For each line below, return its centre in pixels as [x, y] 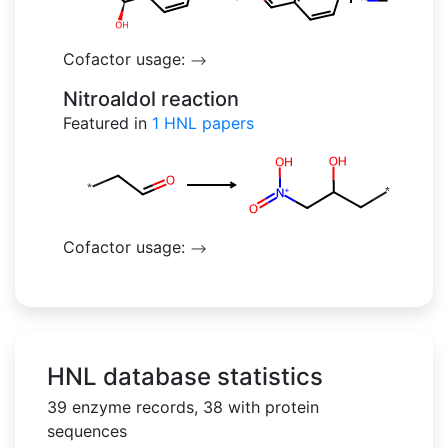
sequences [87, 431]
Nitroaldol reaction [151, 99]
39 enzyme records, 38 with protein [183, 407]
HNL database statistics [185, 377]
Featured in [107, 123]
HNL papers [209, 123]
